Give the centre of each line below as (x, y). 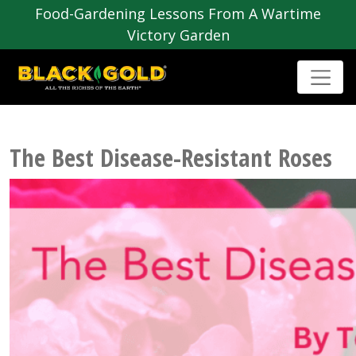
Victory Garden (178, 35)
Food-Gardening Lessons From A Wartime (178, 14)
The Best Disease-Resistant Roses (171, 158)
